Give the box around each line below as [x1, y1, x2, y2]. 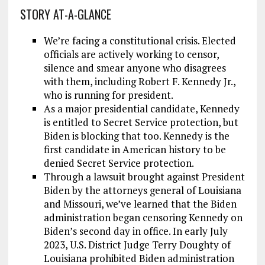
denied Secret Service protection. [43, 156, 194, 170]
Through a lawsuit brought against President [43, 170, 245, 184]
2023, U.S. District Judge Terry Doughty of [43, 238, 231, 252]
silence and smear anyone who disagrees [43, 61, 226, 75]
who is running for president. [43, 88, 173, 102]
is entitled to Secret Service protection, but [43, 115, 238, 130]
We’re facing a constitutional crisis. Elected [43, 34, 236, 48]
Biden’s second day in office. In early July [43, 224, 228, 238]
